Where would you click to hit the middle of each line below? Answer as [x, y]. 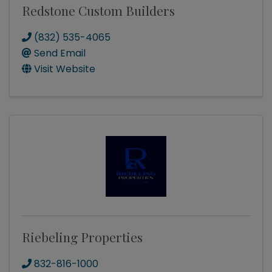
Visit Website [65, 69]
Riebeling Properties [82, 237]
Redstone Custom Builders [98, 11]
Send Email [60, 53]
